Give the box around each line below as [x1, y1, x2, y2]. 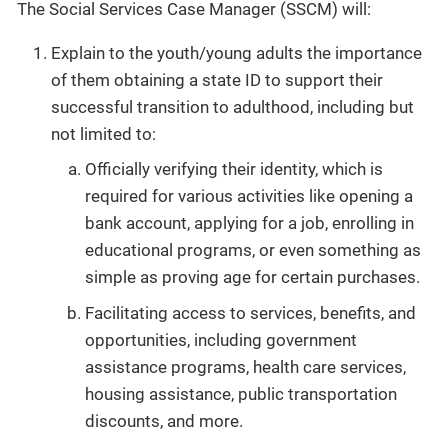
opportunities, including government [85, 329, 357, 350]
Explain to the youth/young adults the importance [51, 42, 422, 63]
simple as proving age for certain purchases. [85, 267, 420, 288]
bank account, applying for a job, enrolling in [85, 213, 414, 234]
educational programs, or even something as [85, 240, 421, 261]
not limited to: [51, 123, 156, 144]
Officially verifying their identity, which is [85, 159, 383, 180]
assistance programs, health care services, [85, 356, 406, 377]
